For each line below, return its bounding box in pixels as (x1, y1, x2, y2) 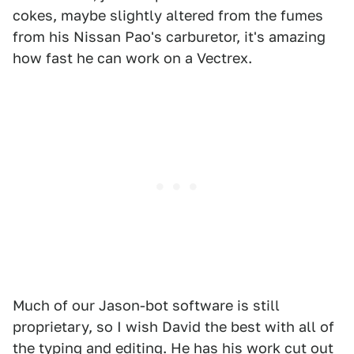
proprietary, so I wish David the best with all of (13, 318, 334, 336)
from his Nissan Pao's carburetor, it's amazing (13, 28, 326, 46)
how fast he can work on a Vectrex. (13, 50, 252, 67)
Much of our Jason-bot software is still (13, 297, 280, 314)
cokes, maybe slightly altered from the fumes (13, 7, 323, 24)
